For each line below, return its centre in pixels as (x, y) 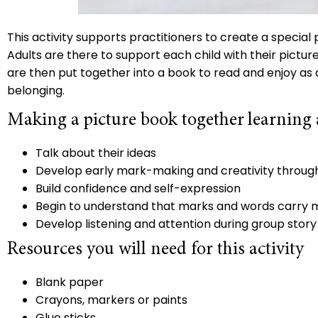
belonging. (36, 91)
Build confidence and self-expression (141, 189)
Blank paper (74, 283)
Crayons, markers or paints (114, 300)
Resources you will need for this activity (155, 250)
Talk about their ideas (99, 153)
